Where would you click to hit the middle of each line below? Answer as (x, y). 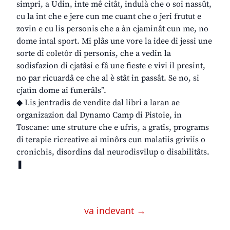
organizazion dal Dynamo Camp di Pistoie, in (99, 115)
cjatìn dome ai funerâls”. (61, 91)
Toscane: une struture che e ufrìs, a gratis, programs (113, 128)
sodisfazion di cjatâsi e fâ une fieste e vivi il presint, (111, 66)
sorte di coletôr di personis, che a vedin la (94, 54)
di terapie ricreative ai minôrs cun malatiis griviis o (111, 140)
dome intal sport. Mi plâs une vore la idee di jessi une (114, 41)
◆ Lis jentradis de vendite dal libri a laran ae (98, 103)
